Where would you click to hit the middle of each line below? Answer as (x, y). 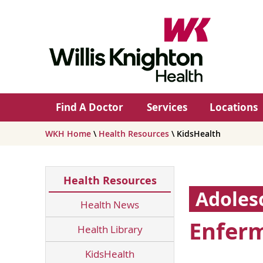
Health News (110, 205)
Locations (233, 107)
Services (167, 107)
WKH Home (68, 134)
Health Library (110, 229)
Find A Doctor (89, 107)
